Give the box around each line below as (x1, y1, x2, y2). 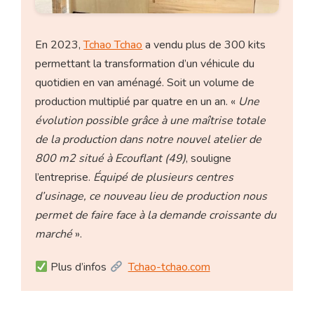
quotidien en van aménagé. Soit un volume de (35, 75, 255, 91)
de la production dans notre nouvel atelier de (35, 132, 262, 148)
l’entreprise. (35, 170, 94, 186)
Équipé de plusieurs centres (93, 170, 234, 186)
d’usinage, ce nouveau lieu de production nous (35, 189, 268, 205)
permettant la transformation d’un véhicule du (35, 56, 255, 72)
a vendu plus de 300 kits (142, 37, 266, 53)
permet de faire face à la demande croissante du (35, 207, 277, 224)
